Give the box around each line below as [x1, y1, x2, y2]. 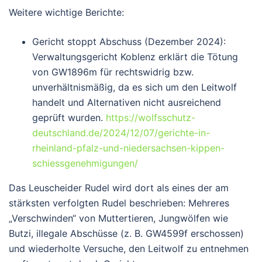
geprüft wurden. [32, 111, 103, 123]
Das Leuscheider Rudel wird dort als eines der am [9, 181, 229, 194]
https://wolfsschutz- [106, 111, 195, 123]
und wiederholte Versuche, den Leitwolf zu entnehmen [9, 242, 249, 254]
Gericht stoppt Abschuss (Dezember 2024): [32, 35, 226, 47]
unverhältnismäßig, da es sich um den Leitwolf [32, 81, 237, 93]
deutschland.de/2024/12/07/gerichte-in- [32, 126, 210, 139]
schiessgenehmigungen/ [32, 157, 138, 169]
